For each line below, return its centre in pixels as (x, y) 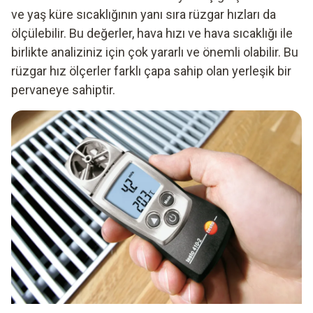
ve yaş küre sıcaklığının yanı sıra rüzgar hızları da (144, 14)
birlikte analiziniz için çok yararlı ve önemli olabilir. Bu (155, 52)
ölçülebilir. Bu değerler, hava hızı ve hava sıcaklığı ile (152, 33)
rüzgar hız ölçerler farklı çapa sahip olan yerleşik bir (151, 71)
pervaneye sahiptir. (63, 89)
